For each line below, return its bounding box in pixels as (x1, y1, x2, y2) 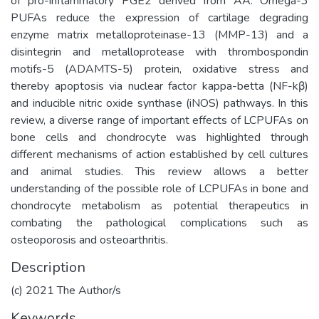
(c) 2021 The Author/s (11, 282, 121, 298)
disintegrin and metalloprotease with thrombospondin (11, 43, 308, 60)
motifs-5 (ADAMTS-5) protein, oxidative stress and (11, 61, 308, 77)
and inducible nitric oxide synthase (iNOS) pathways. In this (11, 95, 308, 111)
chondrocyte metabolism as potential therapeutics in (11, 197, 308, 214)
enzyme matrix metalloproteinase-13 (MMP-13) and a (11, 26, 308, 43)
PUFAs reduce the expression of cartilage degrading (11, 9, 308, 26)
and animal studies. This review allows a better (11, 163, 308, 179)
